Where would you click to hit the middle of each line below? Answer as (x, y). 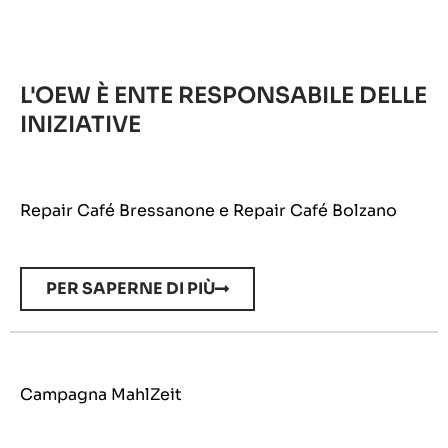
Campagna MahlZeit (101, 395)
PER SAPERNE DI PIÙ (130, 289)
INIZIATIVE (80, 123)
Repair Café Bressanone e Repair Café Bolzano (208, 210)
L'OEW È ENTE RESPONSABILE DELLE (223, 94)
